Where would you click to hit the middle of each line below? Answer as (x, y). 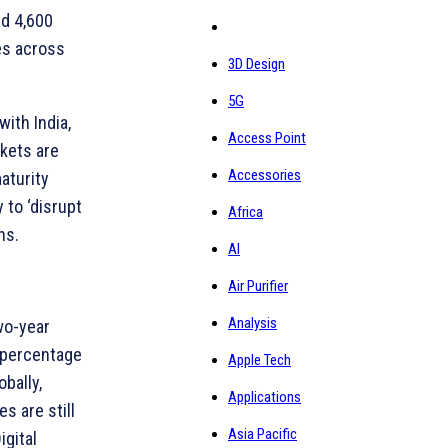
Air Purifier (258, 286)
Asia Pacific (262, 434)
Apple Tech (259, 360)
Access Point (267, 138)
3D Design (256, 64)
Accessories (264, 175)
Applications (264, 397)
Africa (245, 212)
